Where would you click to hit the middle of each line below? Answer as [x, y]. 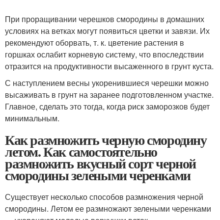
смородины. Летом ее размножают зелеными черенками [108, 208]
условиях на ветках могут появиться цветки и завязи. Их [107, 30]
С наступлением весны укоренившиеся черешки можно [107, 82]
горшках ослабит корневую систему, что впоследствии [104, 54]
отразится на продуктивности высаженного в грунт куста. [109, 66]
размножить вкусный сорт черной [101, 163]
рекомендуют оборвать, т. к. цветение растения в [95, 42]
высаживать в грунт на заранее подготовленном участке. [109, 94]
